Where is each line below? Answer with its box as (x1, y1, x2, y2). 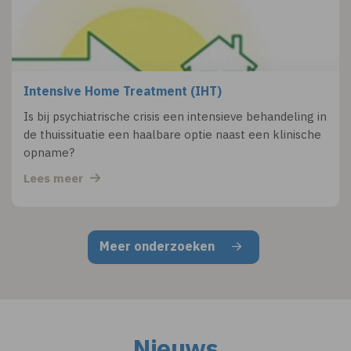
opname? (24, 145, 74, 160)
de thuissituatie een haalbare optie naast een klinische (24, 127, 321, 142)
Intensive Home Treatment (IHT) (24, 83, 222, 99)
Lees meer (24, 171, 86, 186)
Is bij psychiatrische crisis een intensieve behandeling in (24, 109, 327, 124)
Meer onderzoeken (100, 238, 218, 254)
